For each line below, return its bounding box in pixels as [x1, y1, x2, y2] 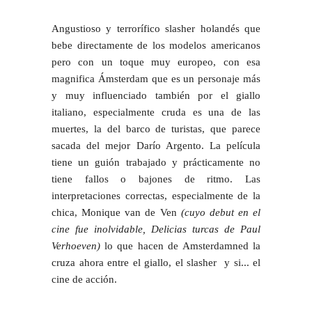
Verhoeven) [52, 240, 100, 251]
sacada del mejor [52, 139, 136, 151]
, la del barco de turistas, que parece [86, 123, 260, 134]
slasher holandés [165, 22, 240, 34]
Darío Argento [136, 139, 201, 151]
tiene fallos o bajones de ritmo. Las [52, 173, 260, 185]
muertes [52, 123, 86, 134]
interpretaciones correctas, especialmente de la [52, 189, 260, 201]
